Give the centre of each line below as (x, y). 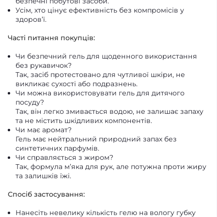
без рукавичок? (44, 65)
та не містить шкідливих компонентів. (84, 120)
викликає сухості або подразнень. (77, 84)
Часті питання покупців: (51, 38)
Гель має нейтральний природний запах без (96, 139)
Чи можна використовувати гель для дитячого (100, 93)
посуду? (30, 102)
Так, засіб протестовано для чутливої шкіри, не (100, 74)
